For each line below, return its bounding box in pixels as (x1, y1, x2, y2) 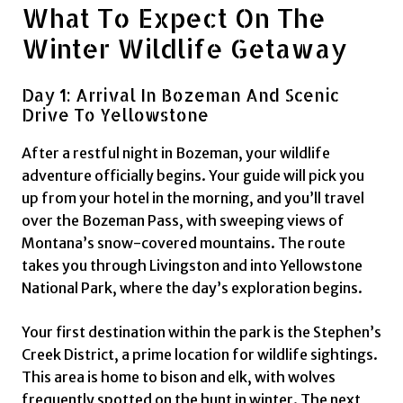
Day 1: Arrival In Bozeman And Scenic (22, 85, 339, 107)
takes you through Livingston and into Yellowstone (22, 255, 363, 274)
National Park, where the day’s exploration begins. (22, 278, 363, 297)
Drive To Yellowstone (22, 104, 209, 127)
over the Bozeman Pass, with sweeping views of (22, 210, 345, 229)
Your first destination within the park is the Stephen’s (22, 322, 381, 341)
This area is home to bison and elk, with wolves (22, 367, 336, 386)
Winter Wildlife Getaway (22, 31, 347, 66)
